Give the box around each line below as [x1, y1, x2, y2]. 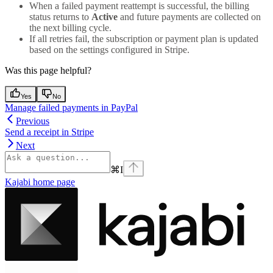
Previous [16, 115, 49, 126]
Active [91, 11, 118, 22]
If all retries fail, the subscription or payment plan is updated [29, 33, 258, 44]
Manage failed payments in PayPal [5, 102, 138, 113]
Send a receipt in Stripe [5, 126, 94, 137]
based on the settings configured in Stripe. [29, 44, 190, 55]
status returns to [29, 11, 91, 22]
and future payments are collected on [118, 11, 261, 22]
